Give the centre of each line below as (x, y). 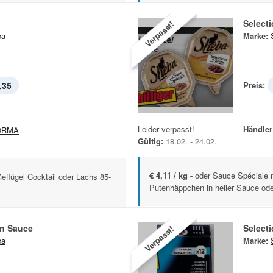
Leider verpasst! (166, 129)
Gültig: (151, 141)
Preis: (254, 85)
